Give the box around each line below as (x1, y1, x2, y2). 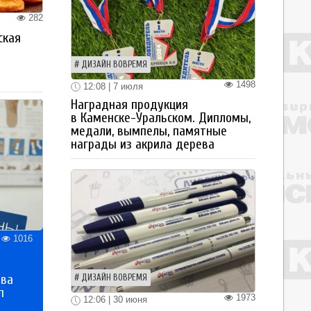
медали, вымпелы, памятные (71, 124, 227, 140)
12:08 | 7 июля (81, 81, 143, 92)
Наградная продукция (71, 97, 188, 113)
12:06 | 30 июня (81, 294, 147, 305)
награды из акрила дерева (71, 137, 215, 153)
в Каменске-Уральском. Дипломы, (71, 110, 251, 126)
